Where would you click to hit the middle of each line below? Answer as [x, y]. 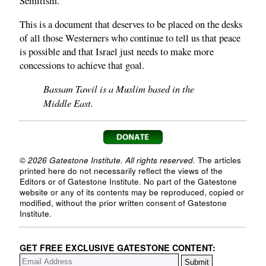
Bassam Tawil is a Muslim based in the [119, 89]
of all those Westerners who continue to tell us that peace [130, 38]
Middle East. [68, 103]
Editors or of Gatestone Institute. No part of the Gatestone [128, 181]
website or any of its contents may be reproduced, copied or [132, 192]
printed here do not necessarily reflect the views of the [121, 170]
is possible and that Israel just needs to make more [117, 51]
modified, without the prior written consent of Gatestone [123, 202]
